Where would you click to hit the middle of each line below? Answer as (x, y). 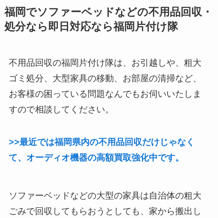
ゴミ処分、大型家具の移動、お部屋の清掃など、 (105, 78)
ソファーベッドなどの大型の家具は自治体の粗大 (105, 196)
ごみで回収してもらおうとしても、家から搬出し (105, 211)
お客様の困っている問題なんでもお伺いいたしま (105, 94)
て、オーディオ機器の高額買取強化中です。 (96, 158)
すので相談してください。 (61, 109)
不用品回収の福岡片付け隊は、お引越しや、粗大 (105, 63)
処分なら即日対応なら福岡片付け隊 (91, 27)
